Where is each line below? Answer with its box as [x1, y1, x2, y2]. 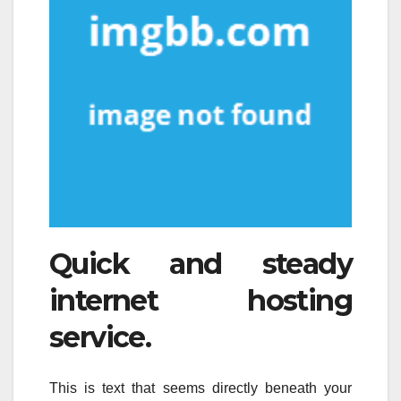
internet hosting [49, 283, 352, 319]
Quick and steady [49, 246, 352, 282]
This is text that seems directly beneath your [49, 380, 352, 396]
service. [49, 320, 151, 355]
